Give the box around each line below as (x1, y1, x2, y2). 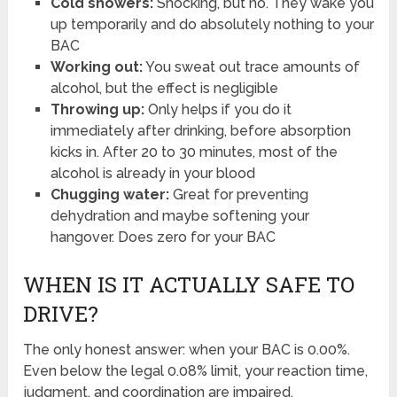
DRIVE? (23, 299, 99, 328)
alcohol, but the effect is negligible (50, 79, 278, 97)
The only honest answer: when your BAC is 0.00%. (23, 340, 351, 358)
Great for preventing (168, 185, 308, 203)
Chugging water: (50, 185, 169, 203)
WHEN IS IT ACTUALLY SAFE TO (23, 269, 355, 299)
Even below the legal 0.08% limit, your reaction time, (23, 362, 369, 379)
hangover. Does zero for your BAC (50, 228, 276, 245)
